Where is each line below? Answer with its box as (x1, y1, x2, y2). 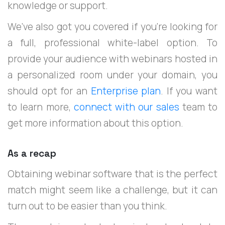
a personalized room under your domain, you (8, 68, 217, 82)
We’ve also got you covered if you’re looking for (8, 20, 217, 34)
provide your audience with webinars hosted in (8, 52, 217, 66)
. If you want (161, 84, 217, 98)
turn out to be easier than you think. (8, 199, 167, 212)
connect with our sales (73, 100, 179, 114)
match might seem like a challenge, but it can (8, 183, 217, 196)
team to (179, 100, 217, 114)
